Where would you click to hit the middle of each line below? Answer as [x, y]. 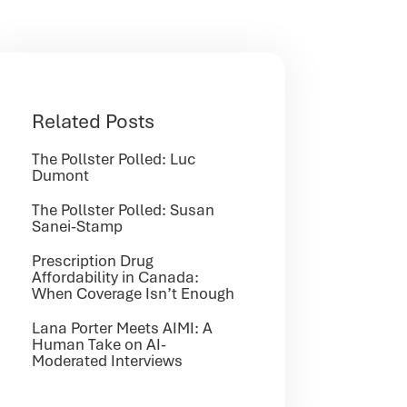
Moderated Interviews [108, 360]
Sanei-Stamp [78, 226]
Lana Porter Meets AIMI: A [123, 328]
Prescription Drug [93, 260]
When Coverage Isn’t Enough [134, 293]
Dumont [61, 175]
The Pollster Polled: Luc [114, 159]
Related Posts [94, 121]
